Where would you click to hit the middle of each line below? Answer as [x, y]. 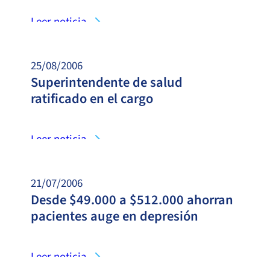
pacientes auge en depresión [115, 216]
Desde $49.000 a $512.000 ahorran [132, 200]
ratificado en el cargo [92, 99]
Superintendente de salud [107, 82]
